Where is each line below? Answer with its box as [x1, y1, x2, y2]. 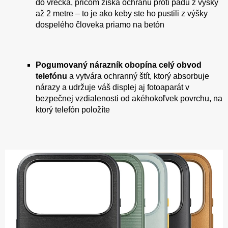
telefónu [36, 71, 67, 80]
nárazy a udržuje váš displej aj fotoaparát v [36, 82, 189, 92]
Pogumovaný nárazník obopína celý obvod [36, 60, 202, 69]
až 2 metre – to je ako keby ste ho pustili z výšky [36, 9, 208, 18]
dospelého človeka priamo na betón [36, 20, 164, 29]
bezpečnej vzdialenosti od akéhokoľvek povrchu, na [36, 94, 222, 103]
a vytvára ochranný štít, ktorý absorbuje [67, 71, 209, 80]
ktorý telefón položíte [36, 105, 110, 114]
